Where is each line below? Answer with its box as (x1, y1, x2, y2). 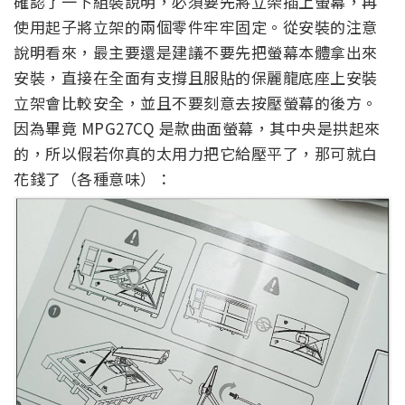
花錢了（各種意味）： (14, 167, 172, 191)
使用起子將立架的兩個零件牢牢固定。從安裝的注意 (14, 15, 378, 39)
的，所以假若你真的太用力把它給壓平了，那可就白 (14, 142, 378, 165)
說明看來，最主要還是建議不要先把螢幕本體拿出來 (14, 41, 378, 64)
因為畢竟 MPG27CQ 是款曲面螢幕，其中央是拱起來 (14, 117, 381, 140)
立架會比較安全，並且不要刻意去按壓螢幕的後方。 (14, 91, 378, 115)
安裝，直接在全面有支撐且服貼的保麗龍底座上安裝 (14, 66, 378, 89)
